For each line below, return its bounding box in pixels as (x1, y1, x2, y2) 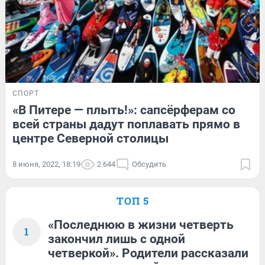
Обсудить (132, 160, 166, 169)
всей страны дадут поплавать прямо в (12, 117, 240, 132)
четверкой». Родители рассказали (48, 246, 248, 261)
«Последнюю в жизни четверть (48, 218, 234, 232)
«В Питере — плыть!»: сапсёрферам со (12, 103, 235, 118)
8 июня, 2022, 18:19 (12, 160, 80, 169)
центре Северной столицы (12, 131, 169, 146)
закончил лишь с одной (48, 232, 185, 247)
